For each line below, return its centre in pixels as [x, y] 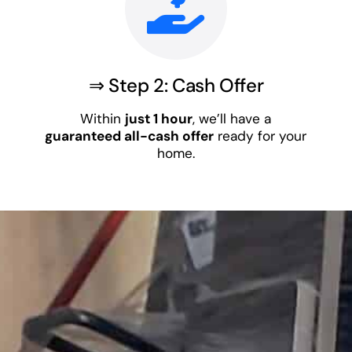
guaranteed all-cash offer [130, 136]
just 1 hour [159, 118]
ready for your [260, 136]
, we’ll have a [232, 118]
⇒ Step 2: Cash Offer [176, 85]
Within [103, 118]
